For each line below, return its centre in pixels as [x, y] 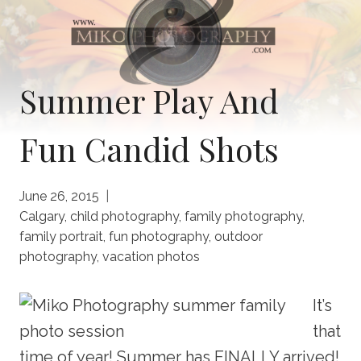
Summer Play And [149, 100]
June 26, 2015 [59, 196]
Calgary [42, 216]
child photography [124, 216]
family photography [243, 216]
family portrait [61, 236]
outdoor [239, 236]
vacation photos [151, 256]
